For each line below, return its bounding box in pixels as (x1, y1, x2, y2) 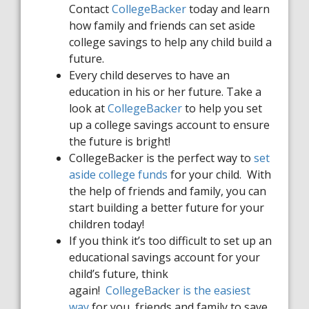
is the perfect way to (143, 150, 254, 166)
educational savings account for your (69, 250, 260, 265)
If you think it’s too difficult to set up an (69, 233, 272, 248)
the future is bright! (69, 134, 170, 149)
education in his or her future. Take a (69, 84, 261, 99)
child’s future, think (69, 266, 168, 281)
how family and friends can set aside (69, 18, 255, 33)
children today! (69, 217, 144, 232)
